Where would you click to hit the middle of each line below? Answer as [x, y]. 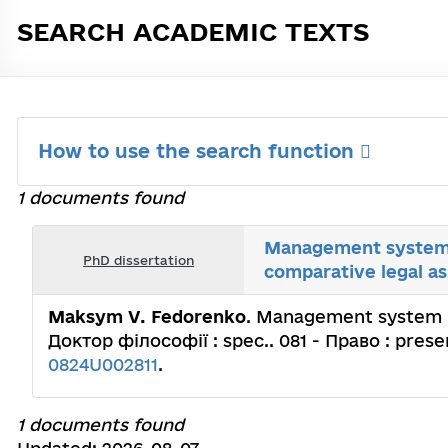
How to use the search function [199, 151]
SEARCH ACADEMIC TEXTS [193, 31]
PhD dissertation [139, 259]
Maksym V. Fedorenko [147, 316]
